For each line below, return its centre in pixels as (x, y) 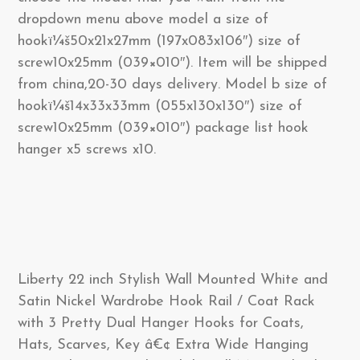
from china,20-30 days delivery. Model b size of (172, 85)
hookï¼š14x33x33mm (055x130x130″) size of (160, 106)
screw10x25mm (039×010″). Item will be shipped (172, 63)
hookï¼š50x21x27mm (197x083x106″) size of (159, 41)
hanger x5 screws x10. (87, 150)
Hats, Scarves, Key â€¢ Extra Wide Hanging (163, 345)
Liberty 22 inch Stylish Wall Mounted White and (173, 280)
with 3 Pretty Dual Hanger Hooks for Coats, (161, 323)
